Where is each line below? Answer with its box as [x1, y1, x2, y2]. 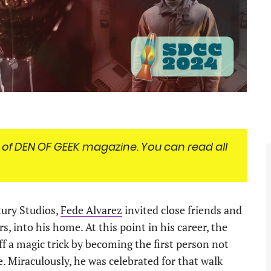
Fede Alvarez [60, 203, 122, 218]
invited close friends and [122, 203, 242, 218]
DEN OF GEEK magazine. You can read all [15, 139, 227, 155]
